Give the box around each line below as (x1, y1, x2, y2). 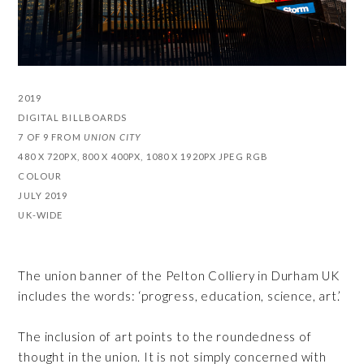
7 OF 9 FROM (18, 131, 84, 142)
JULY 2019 (18, 189, 68, 201)
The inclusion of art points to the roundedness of (18, 328, 312, 344)
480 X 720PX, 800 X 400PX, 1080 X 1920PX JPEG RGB (18, 150, 269, 162)
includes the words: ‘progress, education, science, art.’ (18, 288, 342, 303)
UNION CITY (83, 131, 142, 142)
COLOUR (18, 170, 63, 181)
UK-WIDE (18, 209, 63, 220)
